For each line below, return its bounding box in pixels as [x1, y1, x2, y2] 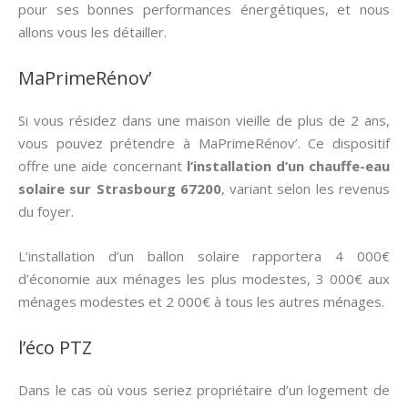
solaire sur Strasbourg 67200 [18, 179, 221, 198]
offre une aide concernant [18, 157, 187, 175]
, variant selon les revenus [220, 179, 391, 198]
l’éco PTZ [18, 335, 92, 360]
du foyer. [18, 202, 74, 220]
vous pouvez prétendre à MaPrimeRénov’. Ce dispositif [18, 134, 390, 152]
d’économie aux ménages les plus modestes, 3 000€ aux [18, 270, 390, 288]
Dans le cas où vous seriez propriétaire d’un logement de [18, 381, 390, 399]
